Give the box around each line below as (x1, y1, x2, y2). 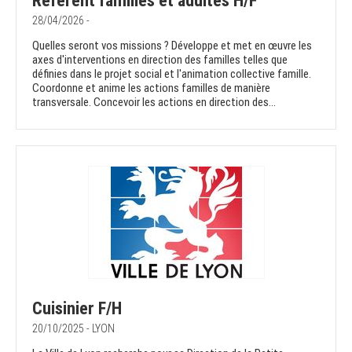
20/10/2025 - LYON (32, 322, 115, 335)
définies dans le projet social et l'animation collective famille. (32, 67, 311, 82)
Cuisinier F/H (32, 299, 122, 319)
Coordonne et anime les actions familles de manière (32, 81, 270, 96)
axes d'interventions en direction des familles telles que (32, 53, 288, 68)
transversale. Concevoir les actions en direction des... (32, 95, 276, 110)
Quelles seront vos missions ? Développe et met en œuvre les (32, 38, 312, 53)
